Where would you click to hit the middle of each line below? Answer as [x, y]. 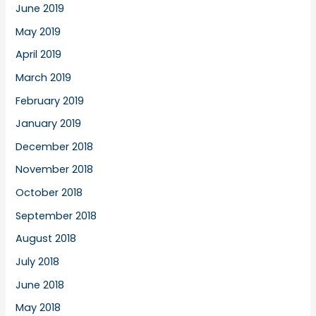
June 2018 [40, 285]
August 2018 [46, 239]
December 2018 [55, 146]
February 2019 [50, 101]
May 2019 [38, 31]
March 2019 [44, 77]
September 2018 [56, 215]
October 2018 [49, 193]
